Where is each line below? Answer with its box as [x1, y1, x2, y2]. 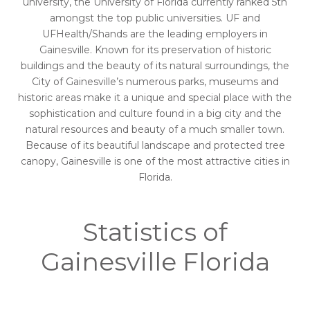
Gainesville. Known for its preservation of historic [39, 44, 271, 57]
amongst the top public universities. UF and [50, 12, 260, 25]
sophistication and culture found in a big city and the [28, 107, 282, 120]
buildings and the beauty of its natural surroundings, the [21, 60, 289, 73]
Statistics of [82, 217, 228, 248]
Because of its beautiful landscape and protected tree [25, 139, 285, 152]
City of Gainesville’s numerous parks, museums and [31, 75, 279, 89]
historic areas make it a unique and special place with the [18, 91, 292, 104]
